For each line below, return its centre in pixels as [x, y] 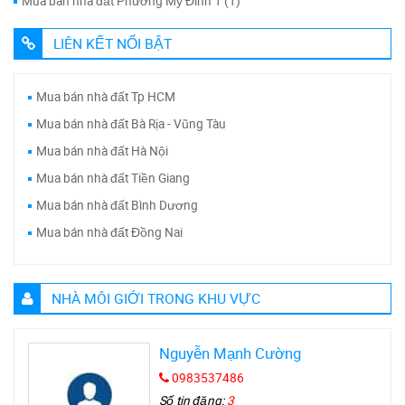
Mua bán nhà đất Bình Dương [117, 205]
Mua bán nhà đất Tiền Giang [113, 178]
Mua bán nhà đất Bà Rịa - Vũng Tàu [131, 123]
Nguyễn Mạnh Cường [231, 353]
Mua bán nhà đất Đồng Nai [109, 232]
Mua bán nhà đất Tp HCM [106, 96]
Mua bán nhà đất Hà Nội [102, 151]
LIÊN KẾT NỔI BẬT [113, 43]
